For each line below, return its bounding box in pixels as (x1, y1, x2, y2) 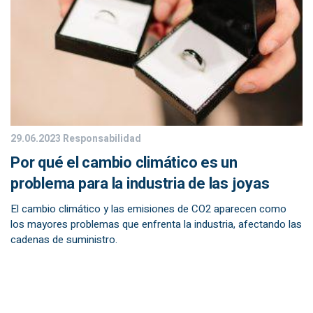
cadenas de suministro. (10, 232, 117, 247)
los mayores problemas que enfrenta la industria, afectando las (10, 217, 302, 232)
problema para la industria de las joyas (10, 173, 270, 195)
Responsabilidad (61, 131, 141, 146)
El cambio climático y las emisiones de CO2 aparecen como (10, 201, 286, 217)
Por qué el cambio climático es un (10, 152, 238, 174)
